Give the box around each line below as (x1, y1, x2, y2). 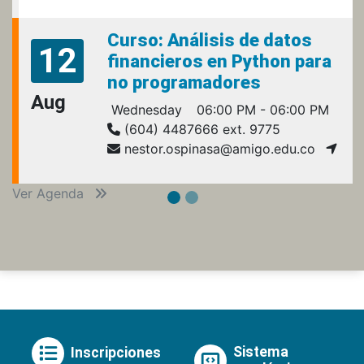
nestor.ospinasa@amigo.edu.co (120, 140, 315, 157)
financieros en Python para (107, 50, 331, 71)
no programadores (107, 71, 261, 93)
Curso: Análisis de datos (107, 29, 312, 50)
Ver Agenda (12, 184, 88, 201)
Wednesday (107, 101, 182, 118)
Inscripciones (71, 344, 161, 362)
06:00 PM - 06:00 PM (193, 101, 329, 118)
